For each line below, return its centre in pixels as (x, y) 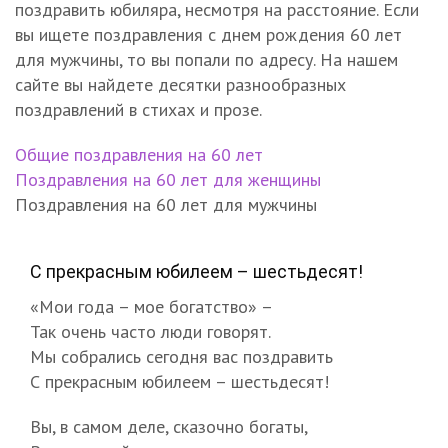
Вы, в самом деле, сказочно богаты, (169, 426)
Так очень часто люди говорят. (150, 331)
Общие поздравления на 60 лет (139, 154)
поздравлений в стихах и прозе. (138, 109)
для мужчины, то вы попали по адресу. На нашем (206, 59)
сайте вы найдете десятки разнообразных (180, 84)
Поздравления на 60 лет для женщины (168, 179)
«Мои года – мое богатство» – (151, 306)
